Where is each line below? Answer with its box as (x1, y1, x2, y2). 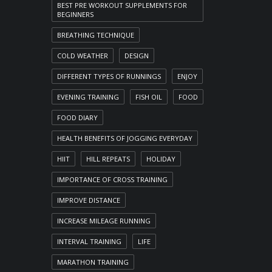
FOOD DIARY (57, 113, 98, 122)
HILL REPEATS (86, 154, 130, 163)
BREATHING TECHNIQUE (57, 30, 134, 39)
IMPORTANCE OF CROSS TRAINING (57, 175, 168, 184)
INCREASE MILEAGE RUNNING (57, 216, 151, 225)
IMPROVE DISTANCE (57, 195, 120, 205)
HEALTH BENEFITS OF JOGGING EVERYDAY (57, 134, 192, 143)
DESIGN (124, 51, 149, 60)
